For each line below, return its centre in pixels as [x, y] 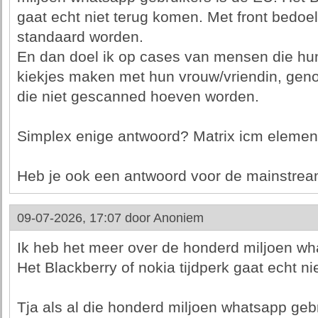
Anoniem [178, 218]
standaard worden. [80, 37]
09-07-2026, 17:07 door [85, 218]
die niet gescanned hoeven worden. [138, 97]
